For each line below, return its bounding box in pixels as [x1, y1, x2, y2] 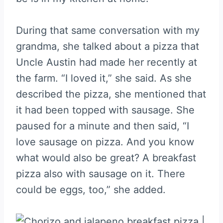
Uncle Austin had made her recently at [16, 56, 197, 68]
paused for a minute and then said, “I [16, 119, 189, 132]
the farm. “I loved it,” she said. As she [16, 72, 192, 84]
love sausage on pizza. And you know [16, 135, 194, 148]
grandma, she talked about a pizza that [16, 40, 199, 52]
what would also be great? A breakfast [16, 151, 196, 164]
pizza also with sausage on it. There [16, 167, 185, 180]
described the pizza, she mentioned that [16, 88, 206, 100]
